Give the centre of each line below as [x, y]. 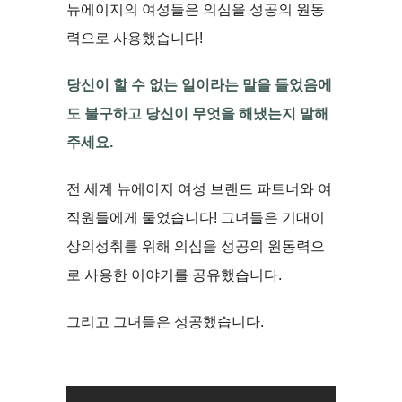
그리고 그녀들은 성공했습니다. [165, 321]
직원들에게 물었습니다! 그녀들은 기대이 [196, 217]
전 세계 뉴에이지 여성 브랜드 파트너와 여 [199, 188]
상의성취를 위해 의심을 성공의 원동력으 [196, 246]
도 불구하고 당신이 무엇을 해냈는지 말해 [197, 113]
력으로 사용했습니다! [135, 38]
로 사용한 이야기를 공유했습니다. [174, 275]
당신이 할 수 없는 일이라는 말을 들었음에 [199, 84]
